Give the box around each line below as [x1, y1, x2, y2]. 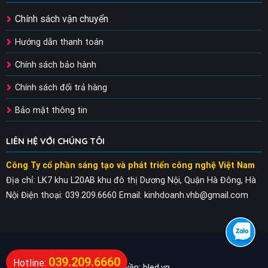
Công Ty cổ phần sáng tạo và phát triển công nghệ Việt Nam [5, 160, 255, 170]
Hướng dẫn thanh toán [14, 37, 103, 48]
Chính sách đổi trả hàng [14, 83, 107, 93]
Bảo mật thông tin [14, 105, 87, 116]
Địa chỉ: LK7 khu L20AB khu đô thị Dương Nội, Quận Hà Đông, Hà [5, 175, 256, 185]
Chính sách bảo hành [14, 60, 96, 71]
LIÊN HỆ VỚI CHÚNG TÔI [5, 136, 105, 147]
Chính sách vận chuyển [14, 13, 108, 25]
